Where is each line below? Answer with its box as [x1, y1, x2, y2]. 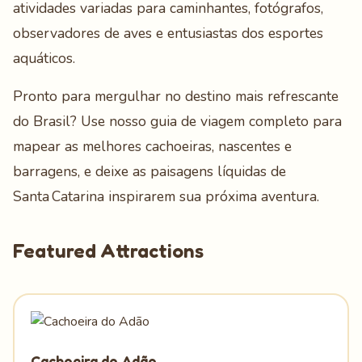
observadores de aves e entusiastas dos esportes [13, 23, 323, 43]
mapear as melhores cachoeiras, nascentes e [13, 137, 292, 156]
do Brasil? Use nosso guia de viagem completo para [13, 112, 342, 131]
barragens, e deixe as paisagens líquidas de [13, 162, 286, 181]
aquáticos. [13, 48, 75, 68]
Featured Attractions [13, 239, 204, 263]
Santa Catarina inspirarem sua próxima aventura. [13, 187, 319, 206]
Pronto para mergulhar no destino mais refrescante [13, 86, 339, 106]
